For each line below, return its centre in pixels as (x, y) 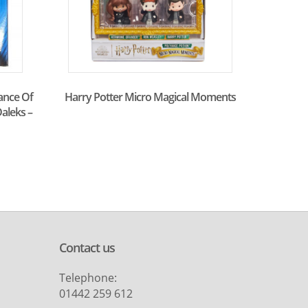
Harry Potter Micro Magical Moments (151, 97)
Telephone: (88, 278)
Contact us (87, 248)
